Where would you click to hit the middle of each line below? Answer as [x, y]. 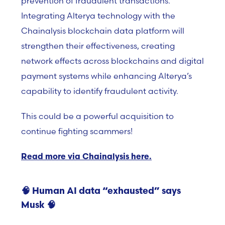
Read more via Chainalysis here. [86, 157]
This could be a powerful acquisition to [97, 116]
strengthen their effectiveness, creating [98, 46]
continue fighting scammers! [77, 131]
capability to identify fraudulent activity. [100, 91]
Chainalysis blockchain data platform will [103, 31]
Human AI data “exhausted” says [106, 192]
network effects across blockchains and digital [113, 61]
